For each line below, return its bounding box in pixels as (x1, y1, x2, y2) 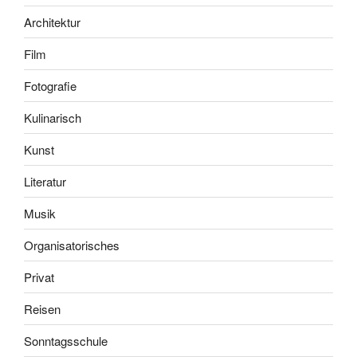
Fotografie (24, 76, 76, 94)
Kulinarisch (24, 108, 81, 126)
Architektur (24, 13, 80, 30)
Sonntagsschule (24, 331, 108, 349)
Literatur (24, 172, 66, 190)
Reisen (24, 300, 61, 317)
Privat (24, 268, 54, 285)
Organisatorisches (24, 236, 120, 253)
